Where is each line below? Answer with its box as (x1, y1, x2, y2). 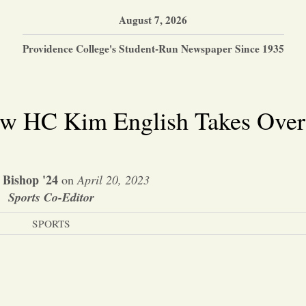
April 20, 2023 (77, 171, 150, 188)
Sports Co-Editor (8, 189, 94, 206)
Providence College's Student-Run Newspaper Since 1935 (22, 40, 284, 56)
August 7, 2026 (119, 12, 187, 27)
